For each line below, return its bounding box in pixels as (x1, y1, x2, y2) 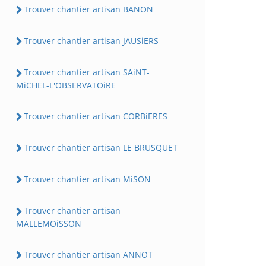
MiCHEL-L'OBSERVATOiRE (16, 79, 116, 91)
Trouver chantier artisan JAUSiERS (24, 35, 159, 46)
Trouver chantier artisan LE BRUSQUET (24, 141, 178, 153)
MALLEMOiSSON (16, 217, 81, 229)
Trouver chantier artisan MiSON (24, 173, 151, 185)
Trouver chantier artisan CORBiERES (24, 110, 167, 122)
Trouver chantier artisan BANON (24, 3, 153, 15)
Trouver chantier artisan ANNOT (24, 248, 153, 260)
